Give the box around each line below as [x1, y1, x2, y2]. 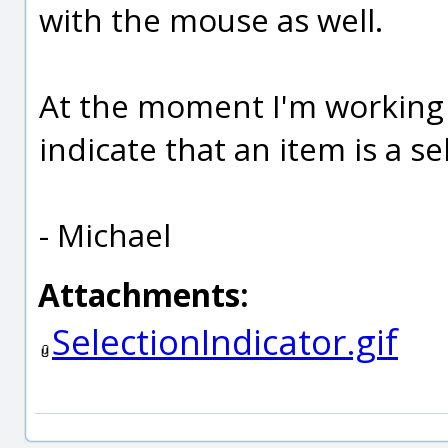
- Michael [39, 213, 171, 256]
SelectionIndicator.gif [52, 318, 398, 365]
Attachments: [38, 273, 249, 316]
